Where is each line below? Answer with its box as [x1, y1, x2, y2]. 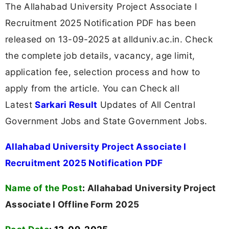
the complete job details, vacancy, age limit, [5, 50, 195, 61]
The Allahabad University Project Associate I [5, 1, 198, 12]
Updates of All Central [97, 99, 196, 110]
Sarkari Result [35, 99, 98, 110]
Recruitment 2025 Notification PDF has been [5, 17, 196, 29]
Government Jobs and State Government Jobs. [5, 116, 208, 127]
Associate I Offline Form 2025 [5, 198, 140, 210]
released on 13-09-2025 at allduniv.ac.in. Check [5, 34, 213, 45]
